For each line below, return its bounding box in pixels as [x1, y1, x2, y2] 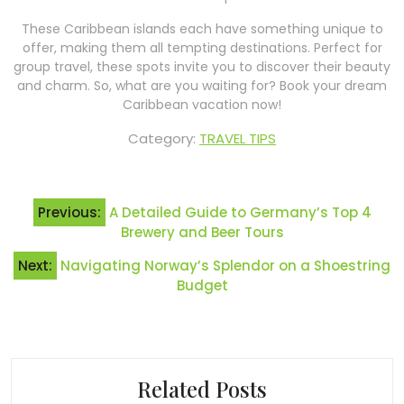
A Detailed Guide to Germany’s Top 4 [108, 203, 372, 223]
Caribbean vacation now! [123, 96, 281, 115]
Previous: [37, 203, 101, 223]
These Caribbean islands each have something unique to [21, 20, 383, 39]
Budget [176, 276, 228, 296]
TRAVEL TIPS [199, 129, 276, 149]
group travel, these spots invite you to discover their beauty [14, 58, 390, 77]
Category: [128, 129, 199, 149]
